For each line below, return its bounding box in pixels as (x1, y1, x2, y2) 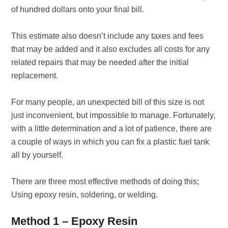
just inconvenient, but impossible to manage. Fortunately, (11, 111, 216, 120)
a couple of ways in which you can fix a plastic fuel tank (11, 137, 210, 146)
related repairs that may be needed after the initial (11, 58, 189, 67)
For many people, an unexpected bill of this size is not (11, 98, 205, 106)
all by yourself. (11, 151, 64, 159)
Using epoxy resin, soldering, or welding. (11, 190, 160, 199)
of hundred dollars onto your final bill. (11, 5, 145, 14)
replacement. (11, 71, 59, 80)
